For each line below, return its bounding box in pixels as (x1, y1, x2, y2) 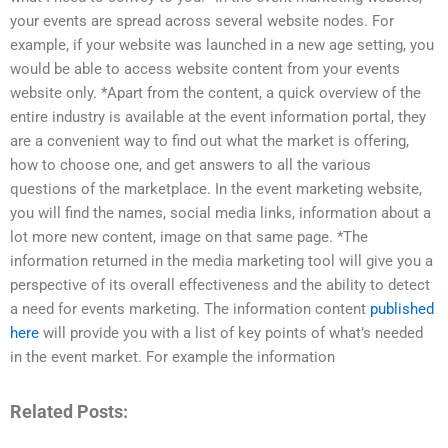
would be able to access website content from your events (10, 60, 400, 79)
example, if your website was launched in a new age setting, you (10, 36, 434, 55)
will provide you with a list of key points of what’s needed (39, 324, 423, 343)
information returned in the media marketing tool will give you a (10, 252, 433, 271)
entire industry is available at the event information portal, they (10, 108, 426, 127)
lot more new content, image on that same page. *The (10, 228, 368, 247)
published (370, 300, 434, 319)
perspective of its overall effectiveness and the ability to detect (10, 276, 430, 295)
